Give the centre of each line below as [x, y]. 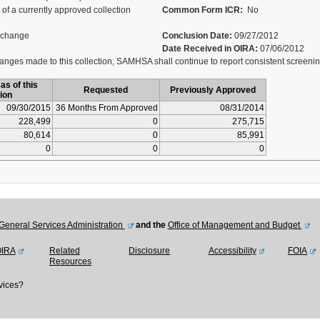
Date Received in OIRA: [211, 49]
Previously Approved [212, 90]
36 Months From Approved [106, 108]
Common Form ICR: [202, 10]
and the [150, 225]
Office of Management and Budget [235, 225]
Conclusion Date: [197, 36]
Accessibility [232, 251]
